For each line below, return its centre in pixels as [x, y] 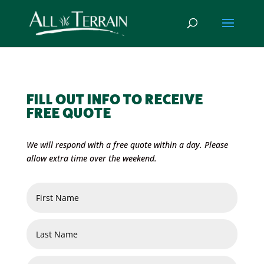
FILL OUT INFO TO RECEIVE [115, 100]
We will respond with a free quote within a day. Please [127, 145]
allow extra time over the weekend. [91, 158]
